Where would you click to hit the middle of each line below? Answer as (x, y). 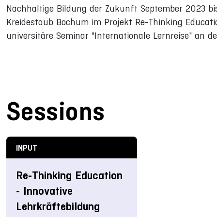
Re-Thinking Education (69, 176)
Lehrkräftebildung (58, 207)
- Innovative (44, 191)
